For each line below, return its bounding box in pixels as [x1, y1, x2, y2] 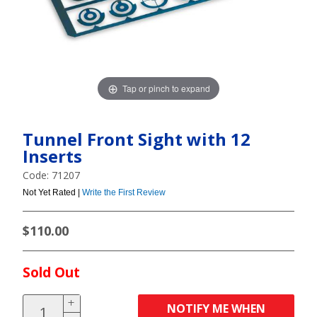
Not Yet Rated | [23, 188, 82, 197]
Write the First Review [82, 188, 166, 197]
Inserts [23, 144, 82, 168]
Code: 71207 [23, 168, 80, 182]
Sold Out [23, 263, 80, 282]
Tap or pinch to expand [122, 81, 210, 94]
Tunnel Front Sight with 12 [23, 127, 250, 151]
